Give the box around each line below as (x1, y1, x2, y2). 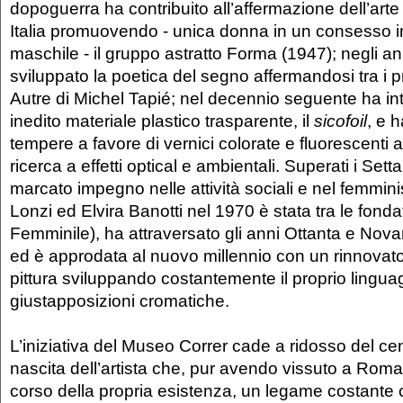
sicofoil (314, 110, 367, 130)
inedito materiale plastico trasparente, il (10, 110, 314, 130)
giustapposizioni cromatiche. (10, 290, 229, 310)
